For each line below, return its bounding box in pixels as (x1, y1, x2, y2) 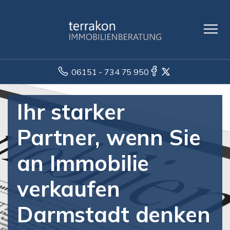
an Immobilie (17, 149, 149, 177)
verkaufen (17, 175, 120, 202)
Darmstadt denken (17, 201, 210, 228)
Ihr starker (17, 98, 125, 125)
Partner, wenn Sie (17, 124, 201, 151)
